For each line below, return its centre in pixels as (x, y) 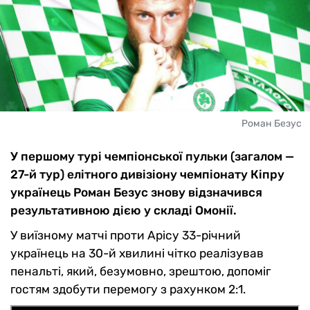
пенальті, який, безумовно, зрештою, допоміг (140, 272)
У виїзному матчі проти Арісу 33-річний (126, 236)
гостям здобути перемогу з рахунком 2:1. (128, 290)
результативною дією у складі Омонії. (124, 211)
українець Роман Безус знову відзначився (136, 193)
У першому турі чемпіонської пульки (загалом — (152, 157)
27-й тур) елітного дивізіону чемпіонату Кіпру (147, 175)
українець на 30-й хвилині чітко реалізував (137, 254)
